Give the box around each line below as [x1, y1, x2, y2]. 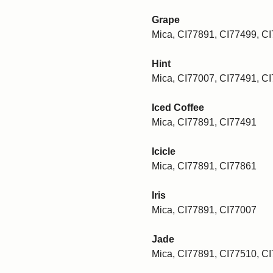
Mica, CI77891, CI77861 [152, 160, 257, 171]
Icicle [152, 146, 175, 157]
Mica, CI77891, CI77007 [152, 204, 257, 215]
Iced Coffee [152, 102, 204, 113]
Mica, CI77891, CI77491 [152, 116, 257, 127]
